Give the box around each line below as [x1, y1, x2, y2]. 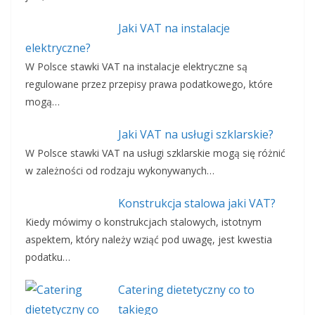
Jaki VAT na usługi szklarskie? [117, 127, 274, 143]
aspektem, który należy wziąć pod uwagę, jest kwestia [25, 233, 272, 247]
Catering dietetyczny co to [117, 282, 255, 298]
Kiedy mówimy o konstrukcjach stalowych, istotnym [25, 215, 262, 229]
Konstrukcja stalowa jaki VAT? [117, 195, 276, 212]
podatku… [25, 250, 70, 264]
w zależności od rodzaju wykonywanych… [25, 164, 214, 178]
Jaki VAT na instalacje [117, 20, 230, 37]
